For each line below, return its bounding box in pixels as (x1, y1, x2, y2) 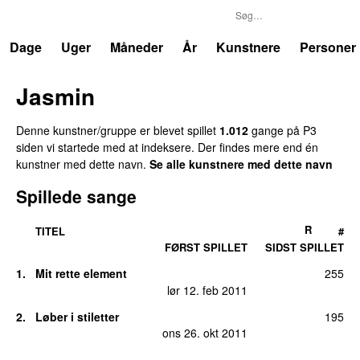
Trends (26, 6, 68, 25)
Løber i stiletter (35, 308, 119, 325)
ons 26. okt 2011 (162, 324, 247, 341)
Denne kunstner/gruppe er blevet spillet (16, 121, 219, 138)
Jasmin (16, 79, 95, 112)
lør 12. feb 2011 (167, 281, 247, 298)
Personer (300, 38, 356, 56)
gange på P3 (248, 121, 317, 138)
